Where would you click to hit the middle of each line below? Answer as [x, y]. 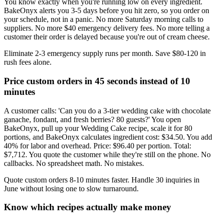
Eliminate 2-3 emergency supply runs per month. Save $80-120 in [105, 54]
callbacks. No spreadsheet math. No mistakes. [74, 163]
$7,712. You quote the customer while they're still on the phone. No [107, 154]
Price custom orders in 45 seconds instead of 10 [97, 81]
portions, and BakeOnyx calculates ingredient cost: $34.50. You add [108, 137]
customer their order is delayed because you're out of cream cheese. [107, 37]
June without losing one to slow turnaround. [71, 188]
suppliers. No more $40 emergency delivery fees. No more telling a [107, 28]
